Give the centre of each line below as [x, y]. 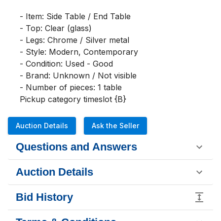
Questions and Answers [76, 147]
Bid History [44, 197]
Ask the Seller [115, 126]
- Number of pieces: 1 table [71, 87]
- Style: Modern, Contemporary [79, 52]
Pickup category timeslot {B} [73, 99]
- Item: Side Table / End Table [75, 16]
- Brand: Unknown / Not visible [78, 75]
